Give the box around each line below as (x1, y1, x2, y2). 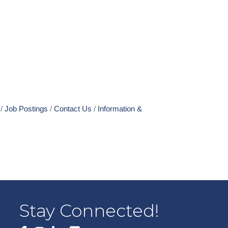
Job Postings (5, 104, 48, 113)
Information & (98, 104, 142, 113)
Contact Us (54, 104, 92, 113)
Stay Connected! (19, 200, 160, 222)
